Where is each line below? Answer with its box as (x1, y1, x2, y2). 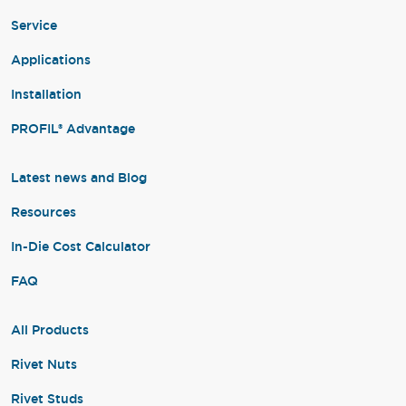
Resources (11, 203, 76, 221)
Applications (11, 51, 91, 69)
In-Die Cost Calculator (11, 237, 150, 256)
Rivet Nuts (11, 355, 77, 373)
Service (11, 16, 57, 34)
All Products (11, 321, 89, 339)
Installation (11, 85, 82, 103)
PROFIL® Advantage (11, 120, 135, 138)
